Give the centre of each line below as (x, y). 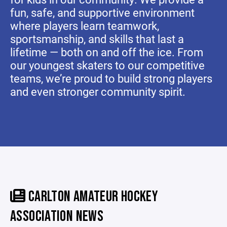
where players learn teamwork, (85, 26)
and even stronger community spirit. (98, 91)
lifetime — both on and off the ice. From (107, 52)
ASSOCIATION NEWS (57, 216)
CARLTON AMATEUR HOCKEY (92, 197)
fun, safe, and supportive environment (102, 12)
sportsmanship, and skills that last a (97, 39)
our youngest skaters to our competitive (107, 65)
